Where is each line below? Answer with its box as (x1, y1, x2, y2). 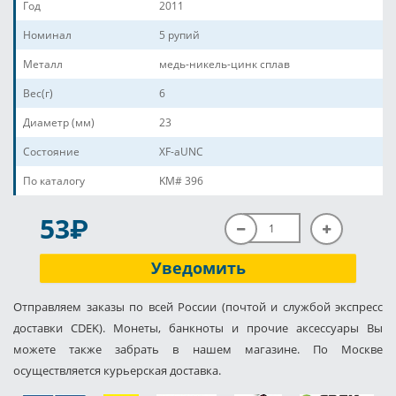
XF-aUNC (159, 144, 203, 159)
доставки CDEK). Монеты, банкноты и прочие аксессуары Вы (13, 320, 383, 336)
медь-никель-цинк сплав (159, 57, 290, 72)
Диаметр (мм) (23, 115, 95, 130)
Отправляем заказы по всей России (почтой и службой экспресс (13, 299, 383, 315)
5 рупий (159, 27, 200, 42)
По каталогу (23, 173, 85, 188)
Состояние (23, 144, 80, 159)
